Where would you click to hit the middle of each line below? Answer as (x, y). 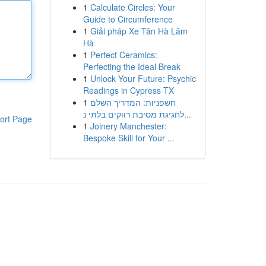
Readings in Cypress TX (128, 90)
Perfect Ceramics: (123, 55)
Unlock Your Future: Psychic (143, 78)
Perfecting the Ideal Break (132, 66)
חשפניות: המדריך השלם (133, 102)
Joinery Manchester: (128, 126)
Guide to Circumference (128, 19)
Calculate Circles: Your (132, 7)
